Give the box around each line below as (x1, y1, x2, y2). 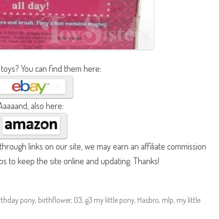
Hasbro (137, 195, 159, 205)
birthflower (38, 195, 71, 205)
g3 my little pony (85, 195, 134, 205)
